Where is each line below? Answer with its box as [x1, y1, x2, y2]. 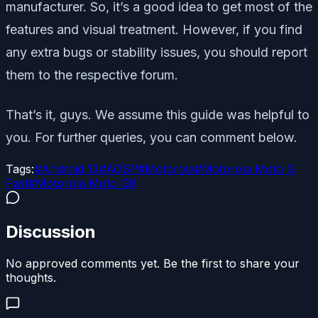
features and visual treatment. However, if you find [6, 22, 302, 38]
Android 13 [41, 162, 99, 177]
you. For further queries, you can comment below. [6, 130, 297, 146]
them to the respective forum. [6, 67, 178, 83]
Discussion [6, 221, 96, 242]
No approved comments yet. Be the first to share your [6, 256, 300, 270]
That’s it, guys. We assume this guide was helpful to [6, 107, 309, 123]
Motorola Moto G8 [35, 176, 136, 191]
